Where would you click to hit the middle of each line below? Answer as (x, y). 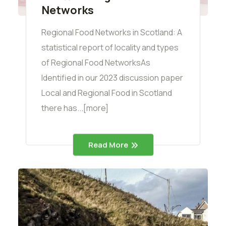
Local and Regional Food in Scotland (107, 93)
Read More (108, 145)
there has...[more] (75, 108)
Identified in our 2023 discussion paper (112, 77)
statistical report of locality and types (110, 47)
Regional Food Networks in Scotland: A (112, 32)
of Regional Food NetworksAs (96, 62)
